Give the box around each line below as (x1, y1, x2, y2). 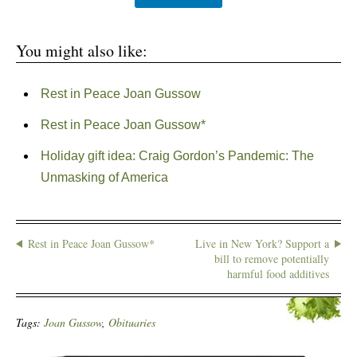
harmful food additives (227, 266, 329, 281)
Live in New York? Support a (195, 236, 329, 251)
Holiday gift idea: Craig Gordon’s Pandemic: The (40, 149, 314, 163)
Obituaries (108, 315, 155, 330)
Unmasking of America (40, 171, 168, 184)
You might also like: (16, 40, 147, 61)
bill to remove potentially (214, 251, 329, 266)
